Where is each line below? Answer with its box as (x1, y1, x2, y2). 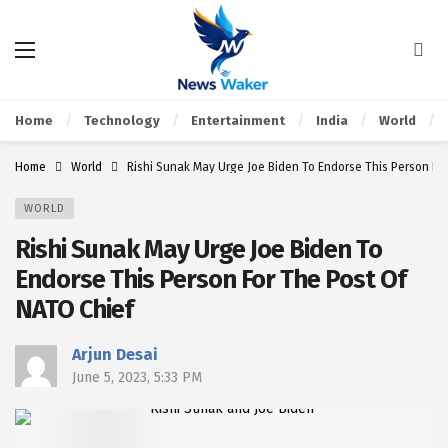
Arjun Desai (72, 345, 158, 364)
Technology (84, 113, 160, 128)
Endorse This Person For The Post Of (15, 264, 406, 295)
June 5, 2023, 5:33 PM (72, 369, 202, 386)
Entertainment (191, 113, 285, 128)
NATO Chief (15, 294, 133, 325)
